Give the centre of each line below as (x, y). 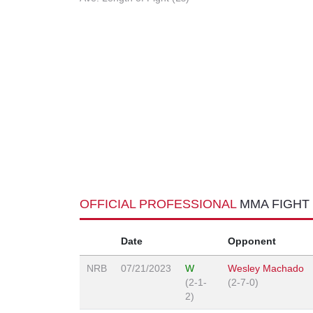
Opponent (252, 241)
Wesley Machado (266, 269)
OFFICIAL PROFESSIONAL (160, 204)
